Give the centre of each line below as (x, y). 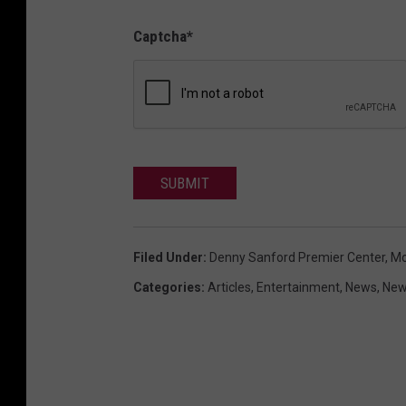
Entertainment (298, 287)
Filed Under (168, 257)
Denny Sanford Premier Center (297, 257)
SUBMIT (185, 183)
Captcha (160, 36)
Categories (167, 287)
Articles (229, 287)
